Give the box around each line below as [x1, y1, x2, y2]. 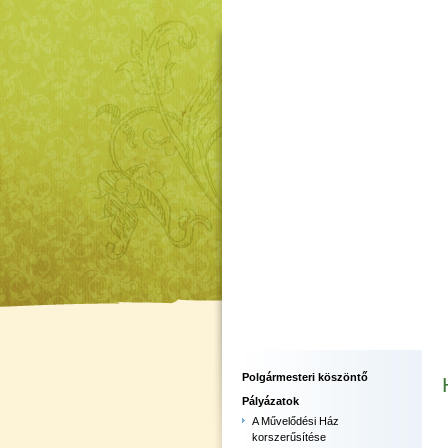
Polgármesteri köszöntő [242, 371, 368, 383]
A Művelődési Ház [252, 415, 339, 427]
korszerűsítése [252, 431, 326, 443]
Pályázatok [242, 395, 299, 407]
